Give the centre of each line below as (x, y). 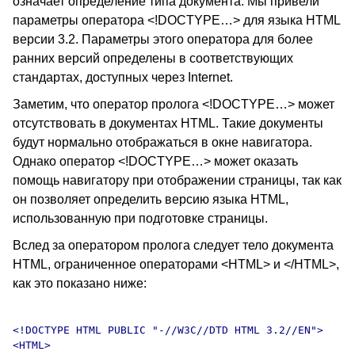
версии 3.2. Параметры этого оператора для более (163, 39)
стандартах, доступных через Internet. (123, 77)
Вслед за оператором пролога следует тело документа (173, 245)
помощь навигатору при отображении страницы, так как (177, 180)
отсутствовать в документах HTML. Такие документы (168, 123)
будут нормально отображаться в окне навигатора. (162, 142)
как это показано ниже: (80, 283)
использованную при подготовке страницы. (140, 218)
